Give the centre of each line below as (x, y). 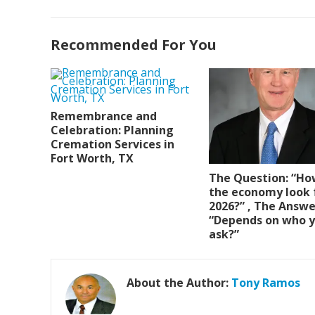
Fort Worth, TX (92, 158)
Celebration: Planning (112, 130)
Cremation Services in (112, 144)
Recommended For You (134, 44)
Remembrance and (104, 116)
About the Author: (179, 283)
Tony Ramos (266, 283)
